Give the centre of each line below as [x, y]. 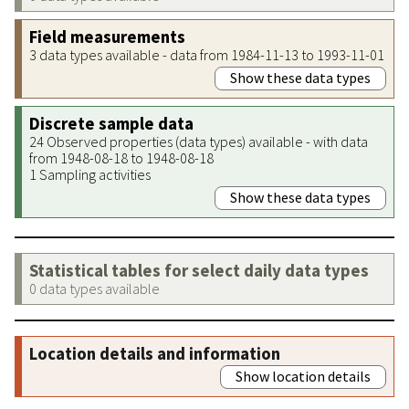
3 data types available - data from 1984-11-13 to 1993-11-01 [207, 54]
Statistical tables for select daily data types [199, 270]
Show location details [303, 376]
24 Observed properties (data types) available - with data [199, 141]
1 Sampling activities [90, 174]
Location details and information [155, 353]
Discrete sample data [111, 123]
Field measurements [107, 37]
